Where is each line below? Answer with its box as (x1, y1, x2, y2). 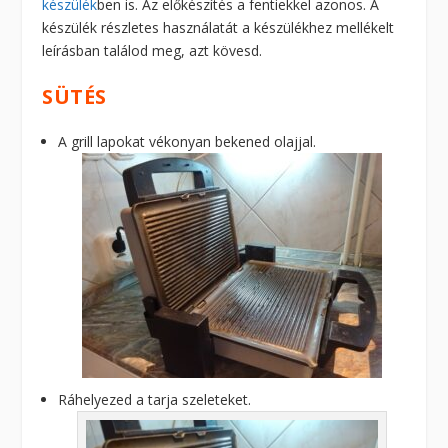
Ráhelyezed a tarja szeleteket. (58, 389, 252, 409)
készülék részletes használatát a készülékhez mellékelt (42, 17, 395, 37)
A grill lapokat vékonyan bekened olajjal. (58, 132, 317, 152)
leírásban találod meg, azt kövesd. (42, 40, 263, 60)
